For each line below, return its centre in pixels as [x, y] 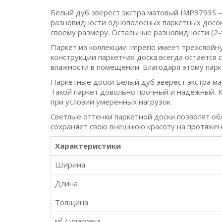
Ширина [70, 165]
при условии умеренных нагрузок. [111, 102]
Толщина [72, 202]
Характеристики [88, 146]
